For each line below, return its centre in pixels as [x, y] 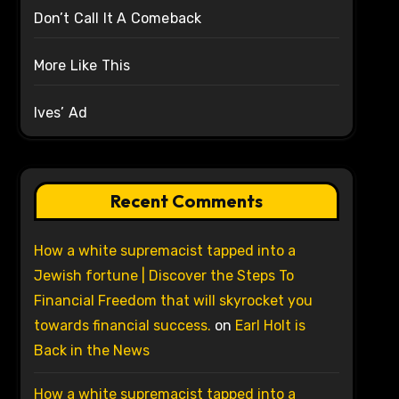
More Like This [82, 66]
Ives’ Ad [61, 113]
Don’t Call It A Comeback [118, 19]
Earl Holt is [270, 326]
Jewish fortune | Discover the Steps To [163, 276]
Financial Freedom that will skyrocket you [173, 301]
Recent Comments [186, 201]
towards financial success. [122, 326]
